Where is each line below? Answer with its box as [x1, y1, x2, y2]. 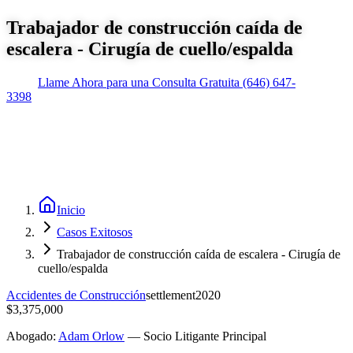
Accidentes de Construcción [6, 288, 146, 302]
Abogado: [6, 329, 56, 343]
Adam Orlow [58, 329, 124, 343]
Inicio [57, 203, 85, 217]
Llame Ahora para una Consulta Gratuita [38, 75, 240, 89]
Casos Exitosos [57, 225, 132, 239]
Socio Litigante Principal [143, 329, 266, 343]
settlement [146, 288, 195, 302]
